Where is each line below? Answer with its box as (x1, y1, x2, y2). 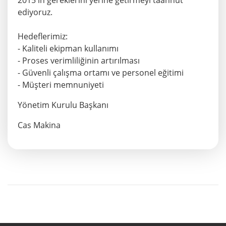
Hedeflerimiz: (18, 31, 68, 42)
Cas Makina (18, 120, 61, 131)
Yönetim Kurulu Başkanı (18, 99, 108, 111)
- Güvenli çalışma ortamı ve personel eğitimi (18, 67, 184, 79)
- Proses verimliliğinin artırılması (18, 55, 140, 67)
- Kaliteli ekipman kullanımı (18, 43, 119, 54)
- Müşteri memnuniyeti (18, 79, 104, 91)
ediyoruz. (18, 7, 52, 18)
